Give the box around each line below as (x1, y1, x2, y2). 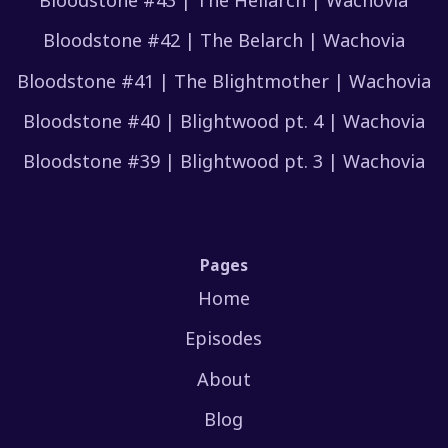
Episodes (185, 326, 263, 351)
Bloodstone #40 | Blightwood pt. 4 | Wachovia (22, 109, 425, 134)
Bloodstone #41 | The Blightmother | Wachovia (16, 68, 431, 93)
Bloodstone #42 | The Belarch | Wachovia (42, 28, 405, 53)
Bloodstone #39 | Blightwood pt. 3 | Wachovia (22, 149, 425, 174)
